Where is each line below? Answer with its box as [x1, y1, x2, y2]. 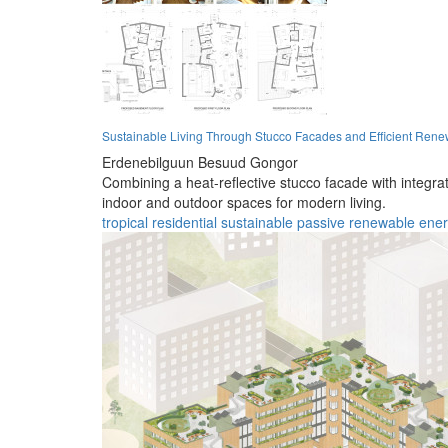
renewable [349, 211, 415, 232]
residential [152, 211, 217, 232]
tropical [102, 211, 148, 232]
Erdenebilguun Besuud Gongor [102, 151, 298, 172]
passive [297, 211, 345, 232]
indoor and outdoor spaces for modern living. [102, 191, 386, 212]
